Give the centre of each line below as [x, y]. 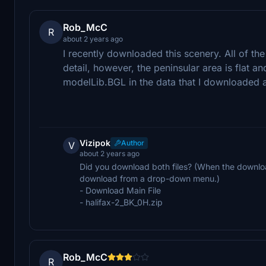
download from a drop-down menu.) [150, 178]
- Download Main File [120, 190]
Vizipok [95, 142]
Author [133, 142]
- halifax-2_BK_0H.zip [121, 202]
